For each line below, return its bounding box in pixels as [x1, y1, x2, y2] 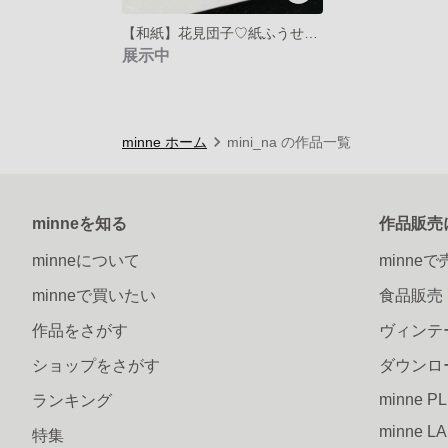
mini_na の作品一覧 [227, 133, 351, 150]
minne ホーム [122, 133, 207, 150]
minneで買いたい [32, 286, 156, 304]
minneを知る [32, 214, 127, 232]
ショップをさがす [32, 356, 160, 374]
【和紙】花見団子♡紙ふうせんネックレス [304, 24, 318, 41]
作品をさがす [32, 321, 128, 339]
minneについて [32, 251, 140, 269]
